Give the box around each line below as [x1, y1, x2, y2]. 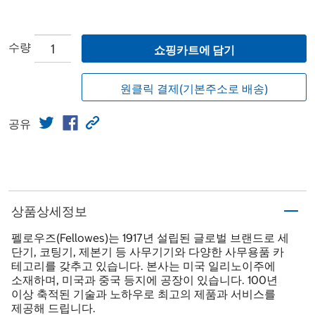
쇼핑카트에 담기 [153, 43, 235, 58]
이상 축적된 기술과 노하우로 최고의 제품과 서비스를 [11, 287, 276, 302]
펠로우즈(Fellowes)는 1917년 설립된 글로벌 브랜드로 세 [11, 231, 289, 245]
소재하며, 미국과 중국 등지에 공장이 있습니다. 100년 [11, 273, 278, 288]
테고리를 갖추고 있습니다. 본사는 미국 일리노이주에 [11, 259, 276, 274]
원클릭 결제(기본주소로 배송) [120, 82, 268, 96]
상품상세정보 [11, 202, 87, 219]
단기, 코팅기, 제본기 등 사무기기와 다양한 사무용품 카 [11, 245, 284, 259]
